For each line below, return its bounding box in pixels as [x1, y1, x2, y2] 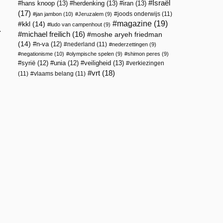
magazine [117, 19, 152, 28]
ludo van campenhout [50, 21, 102, 27]
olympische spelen [69, 51, 114, 57]
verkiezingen [129, 60, 164, 67]
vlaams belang [34, 70, 74, 77]
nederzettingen [112, 41, 148, 47]
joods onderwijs [117, 10, 160, 17]
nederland [67, 41, 95, 48]
